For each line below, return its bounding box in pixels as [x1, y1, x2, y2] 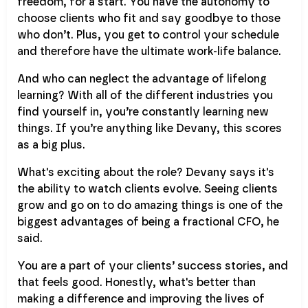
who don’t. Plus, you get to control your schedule [17, 30, 279, 41]
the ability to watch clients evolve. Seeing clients [17, 184, 278, 195]
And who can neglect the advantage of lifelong [17, 74, 267, 85]
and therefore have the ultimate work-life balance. [17, 46, 281, 58]
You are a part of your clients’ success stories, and [17, 261, 288, 272]
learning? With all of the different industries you [17, 90, 273, 102]
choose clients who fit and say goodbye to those [17, 13, 280, 25]
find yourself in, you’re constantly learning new [17, 107, 269, 118]
